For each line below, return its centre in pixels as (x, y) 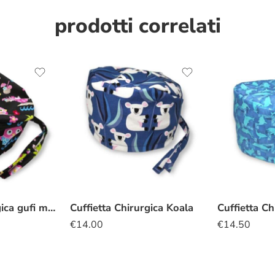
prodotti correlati (137, 25)
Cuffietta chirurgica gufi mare (52, 207)
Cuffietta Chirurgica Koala (132, 207)
